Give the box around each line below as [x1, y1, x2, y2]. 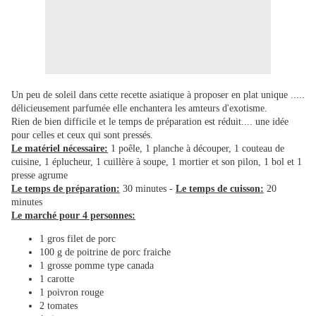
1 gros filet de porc [39, 233, 116, 245]
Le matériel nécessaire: [11, 143, 108, 154]
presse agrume [11, 170, 68, 181]
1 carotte [39, 274, 74, 285]
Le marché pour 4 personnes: [11, 210, 135, 221]
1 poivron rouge [39, 287, 104, 298]
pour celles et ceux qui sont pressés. [11, 130, 153, 141]
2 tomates [39, 300, 78, 312]
